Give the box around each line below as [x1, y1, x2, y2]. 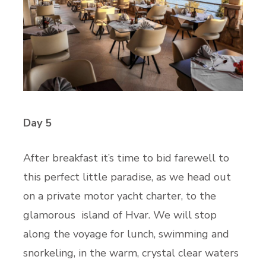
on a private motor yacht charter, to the [23, 188, 216, 203]
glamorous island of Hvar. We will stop [23, 207, 217, 222]
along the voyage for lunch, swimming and [23, 226, 229, 241]
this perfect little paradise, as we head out [23, 169, 231, 184]
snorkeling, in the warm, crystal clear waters [23, 245, 239, 260]
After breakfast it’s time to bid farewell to [23, 150, 229, 165]
